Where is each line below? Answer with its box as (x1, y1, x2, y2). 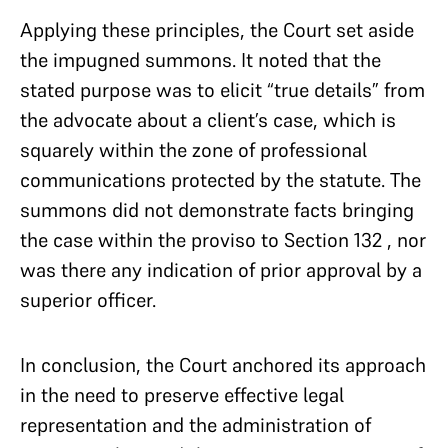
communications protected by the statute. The (20, 166, 421, 193)
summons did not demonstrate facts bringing (20, 196, 414, 223)
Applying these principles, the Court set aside (20, 16, 414, 43)
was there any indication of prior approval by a (20, 256, 422, 283)
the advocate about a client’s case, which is (20, 106, 396, 133)
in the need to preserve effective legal (20, 381, 344, 408)
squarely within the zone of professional (20, 136, 367, 163)
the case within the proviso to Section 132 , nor (20, 226, 426, 253)
